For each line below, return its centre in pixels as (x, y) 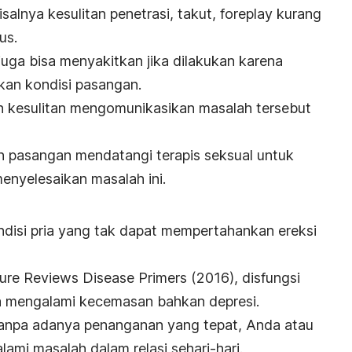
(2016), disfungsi (246, 277)
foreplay (248, 13)
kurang (299, 13)
